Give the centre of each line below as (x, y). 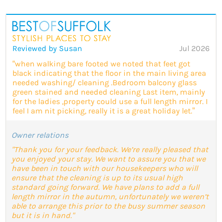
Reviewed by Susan (47, 48)
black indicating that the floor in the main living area (109, 73)
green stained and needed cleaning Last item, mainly (109, 92)
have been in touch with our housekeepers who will (105, 168)
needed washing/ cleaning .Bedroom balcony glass (105, 82)
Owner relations (40, 135)
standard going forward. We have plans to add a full (105, 187)
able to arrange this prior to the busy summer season (108, 206)
